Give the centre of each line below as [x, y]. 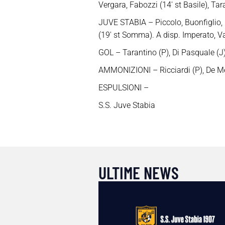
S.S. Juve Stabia [127, 105]
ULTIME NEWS [138, 173]
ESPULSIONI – [123, 88]
